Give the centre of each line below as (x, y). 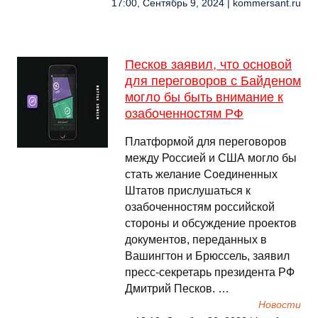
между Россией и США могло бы (211, 158)
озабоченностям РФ (184, 114)
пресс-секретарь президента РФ (210, 272)
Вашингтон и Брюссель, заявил (207, 256)
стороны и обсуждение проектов (211, 223)
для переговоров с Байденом (213, 81)
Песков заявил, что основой (208, 65)
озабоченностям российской (200, 207)
